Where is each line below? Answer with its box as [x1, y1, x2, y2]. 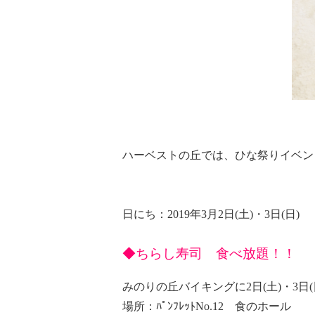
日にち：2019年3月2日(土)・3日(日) [122, 208, 300, 221]
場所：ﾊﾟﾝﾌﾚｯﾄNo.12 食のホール [122, 300, 291, 313]
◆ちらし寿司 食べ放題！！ [122, 246, 296, 262]
